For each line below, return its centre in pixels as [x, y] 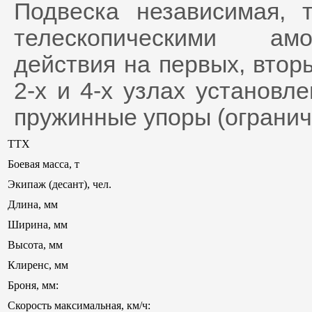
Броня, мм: [33, 285]
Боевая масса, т [44, 164]
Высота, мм [35, 245]
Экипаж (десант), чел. [60, 184]
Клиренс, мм [38, 265]
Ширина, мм [38, 225]
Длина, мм [33, 204]
